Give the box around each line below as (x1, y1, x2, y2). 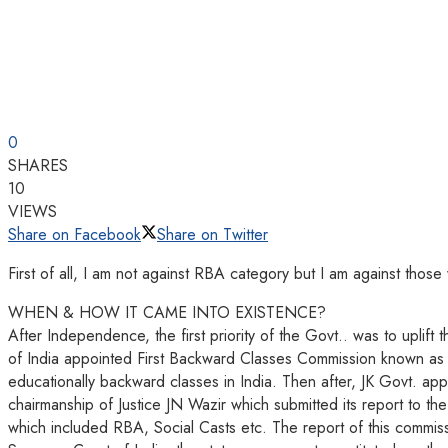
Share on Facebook (8, 222, 141, 246)
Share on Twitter (157, 222, 268, 246)
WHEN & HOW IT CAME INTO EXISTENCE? (8, 300, 326, 324)
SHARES (8, 153, 68, 177)
